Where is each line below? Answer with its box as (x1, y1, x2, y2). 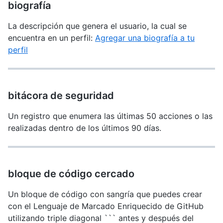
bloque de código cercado (8, 168, 134, 180)
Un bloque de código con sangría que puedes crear (8, 189, 202, 199)
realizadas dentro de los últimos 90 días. (8, 123, 161, 133)
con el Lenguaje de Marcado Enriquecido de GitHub (8, 201, 204, 211)
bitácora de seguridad (8, 90, 114, 102)
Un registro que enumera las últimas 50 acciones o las (8, 111, 213, 121)
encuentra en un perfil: (8, 33, 95, 43)
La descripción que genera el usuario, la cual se (8, 21, 187, 31)
